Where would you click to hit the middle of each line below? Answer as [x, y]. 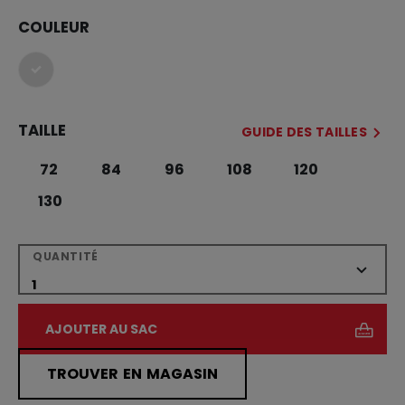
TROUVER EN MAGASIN [132, 373]
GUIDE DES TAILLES [304, 132]
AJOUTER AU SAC [101, 329]
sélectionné [76, 79]
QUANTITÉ [66, 256]
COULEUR [54, 27]
